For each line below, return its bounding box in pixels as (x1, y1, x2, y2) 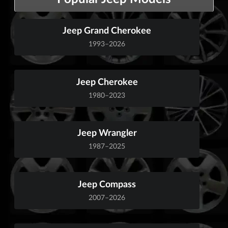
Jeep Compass (78, 178, 136, 189)
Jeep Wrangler (77, 127, 137, 138)
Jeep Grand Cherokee (63, 24, 151, 36)
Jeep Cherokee (76, 75, 138, 87)
